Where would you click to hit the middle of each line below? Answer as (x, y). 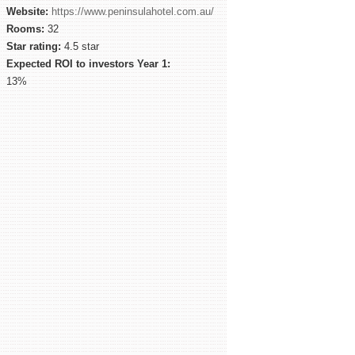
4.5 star (80, 46)
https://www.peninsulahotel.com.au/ (133, 11)
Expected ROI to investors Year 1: (88, 64)
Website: (27, 11)
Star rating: (34, 46)
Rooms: (25, 29)
